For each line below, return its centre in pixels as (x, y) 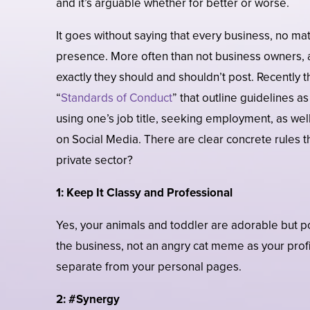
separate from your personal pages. (148, 267)
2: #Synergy (88, 300)
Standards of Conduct (116, 98)
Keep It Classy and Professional (149, 193)
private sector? (94, 161)
